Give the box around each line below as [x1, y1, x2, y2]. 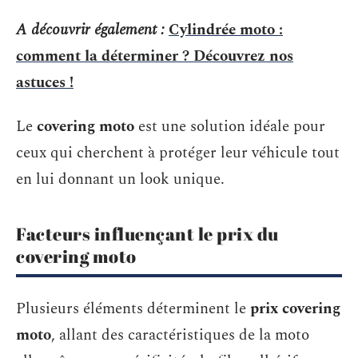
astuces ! [16, 70, 74, 94]
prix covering [250, 296, 340, 320]
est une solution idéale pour [134, 115, 325, 138]
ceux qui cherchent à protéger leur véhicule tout [16, 141, 340, 165]
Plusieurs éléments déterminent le [16, 296, 250, 320]
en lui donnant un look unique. [16, 168, 225, 191]
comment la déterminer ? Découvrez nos [16, 44, 293, 68]
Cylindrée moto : [169, 18, 283, 42]
